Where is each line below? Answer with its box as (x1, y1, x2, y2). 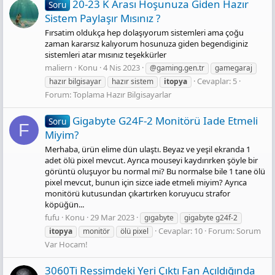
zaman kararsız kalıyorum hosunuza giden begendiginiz (45, 37, 248, 49)
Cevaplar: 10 (158, 225, 203, 237)
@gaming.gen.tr (150, 63, 204, 74)
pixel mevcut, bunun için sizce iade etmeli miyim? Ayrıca (45, 177, 247, 188)
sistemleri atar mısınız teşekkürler (45, 48, 166, 60)
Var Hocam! (45, 239, 88, 250)
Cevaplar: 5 (197, 76, 237, 87)
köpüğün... (45, 199, 84, 211)
